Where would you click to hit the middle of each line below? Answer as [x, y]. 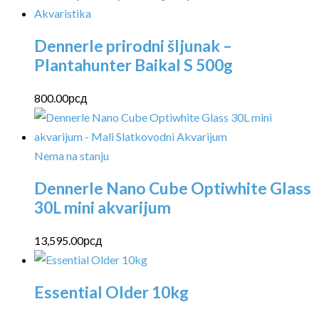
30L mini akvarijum [103, 207]
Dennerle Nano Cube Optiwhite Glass [173, 188]
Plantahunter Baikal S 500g [134, 66]
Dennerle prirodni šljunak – [133, 46]
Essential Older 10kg [111, 292]
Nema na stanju [72, 156]
